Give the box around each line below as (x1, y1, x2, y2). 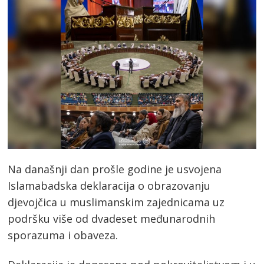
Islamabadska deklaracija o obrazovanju (8, 178, 211, 193)
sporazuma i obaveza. (8, 227, 118, 242)
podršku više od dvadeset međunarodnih (8, 211, 216, 226)
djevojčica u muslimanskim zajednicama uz (8, 194, 225, 209)
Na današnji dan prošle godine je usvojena (8, 161, 222, 176)
